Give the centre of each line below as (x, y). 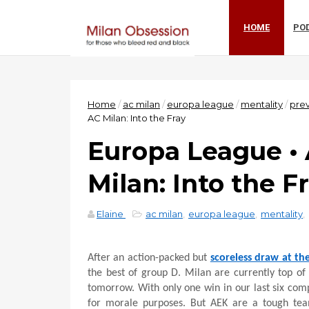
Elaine (110, 214)
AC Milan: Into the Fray (137, 118)
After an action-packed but (149, 258)
